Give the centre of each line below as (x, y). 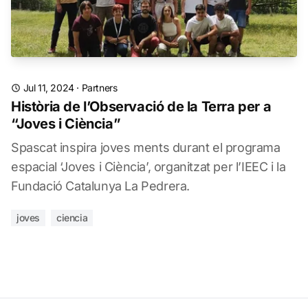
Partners (99, 88)
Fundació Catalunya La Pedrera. (101, 186)
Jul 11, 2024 (48, 88)
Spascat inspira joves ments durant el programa (146, 147)
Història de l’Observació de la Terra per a (141, 107)
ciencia (72, 218)
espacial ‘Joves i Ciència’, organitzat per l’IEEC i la (148, 167)
